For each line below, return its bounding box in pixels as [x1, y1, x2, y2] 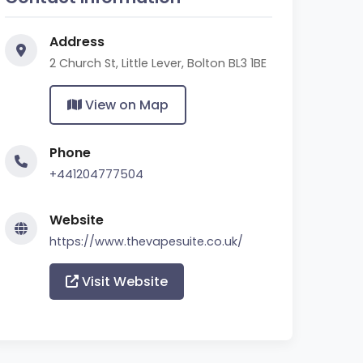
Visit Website [79, 272, 168, 291]
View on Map [82, 96, 169, 114]
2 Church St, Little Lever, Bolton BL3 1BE [49, 55, 267, 71]
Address [49, 32, 105, 51]
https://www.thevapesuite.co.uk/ [49, 233, 243, 250]
